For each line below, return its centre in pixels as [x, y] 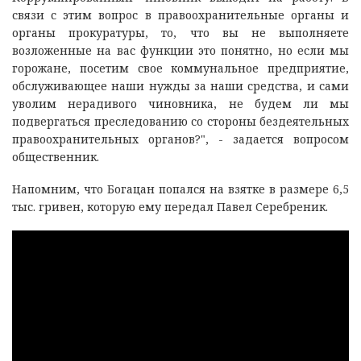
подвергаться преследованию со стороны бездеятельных [180, 121]
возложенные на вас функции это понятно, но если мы [180, 50]
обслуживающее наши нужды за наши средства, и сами [180, 85]
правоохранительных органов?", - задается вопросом [180, 139]
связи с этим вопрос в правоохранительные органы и [180, 15]
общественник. [56, 156]
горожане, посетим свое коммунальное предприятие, [180, 68]
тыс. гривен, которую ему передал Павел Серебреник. [170, 206]
